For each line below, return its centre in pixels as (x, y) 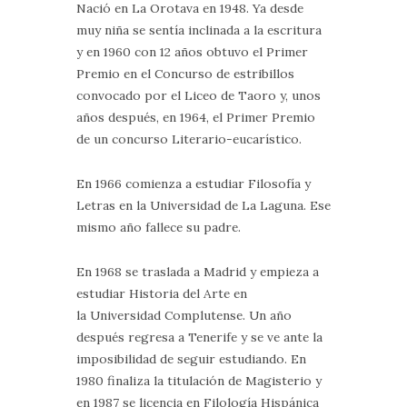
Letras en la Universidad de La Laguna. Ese (203, 205)
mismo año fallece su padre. (159, 227)
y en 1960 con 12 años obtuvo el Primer (192, 52)
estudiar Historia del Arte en (162, 293)
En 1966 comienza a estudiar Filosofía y (194, 183)
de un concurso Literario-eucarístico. (189, 139)
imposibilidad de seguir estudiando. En (191, 358)
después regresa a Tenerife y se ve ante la (199, 337)
